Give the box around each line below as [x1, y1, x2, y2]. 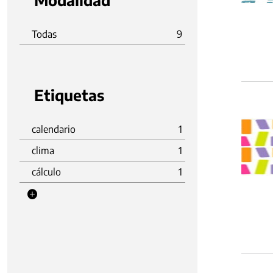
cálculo [32, 166, 61, 178]
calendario [32, 123, 76, 135]
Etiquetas [34, 85, 104, 105]
